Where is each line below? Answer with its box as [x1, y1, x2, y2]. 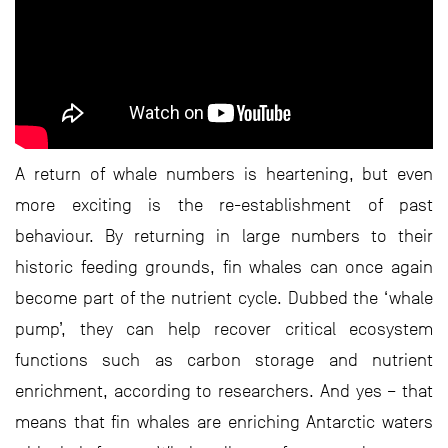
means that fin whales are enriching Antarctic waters [15, 412, 433, 433]
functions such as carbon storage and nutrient [15, 350, 433, 371]
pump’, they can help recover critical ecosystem [15, 319, 433, 340]
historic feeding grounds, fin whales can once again [15, 257, 433, 278]
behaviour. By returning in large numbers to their [15, 226, 433, 247]
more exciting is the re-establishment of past [15, 195, 433, 216]
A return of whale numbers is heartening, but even [15, 164, 433, 185]
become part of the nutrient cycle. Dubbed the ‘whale [15, 288, 433, 309]
